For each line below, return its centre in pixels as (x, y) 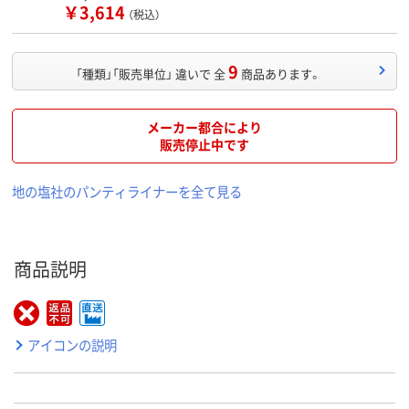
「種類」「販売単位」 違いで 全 (151, 73)
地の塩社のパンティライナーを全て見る (127, 191)
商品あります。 (281, 73)
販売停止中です (204, 144)
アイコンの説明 (72, 344)
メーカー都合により (204, 126)
